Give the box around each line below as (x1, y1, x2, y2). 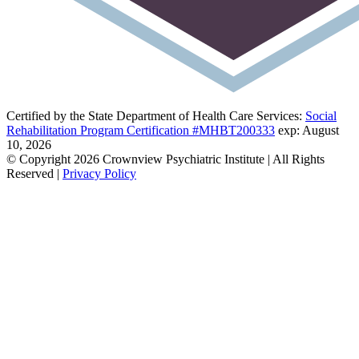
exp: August (275, 123, 339, 137)
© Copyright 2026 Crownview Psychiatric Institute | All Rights (6, 151, 325, 166)
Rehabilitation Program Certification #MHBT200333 (6, 123, 275, 137)
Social (305, 108, 337, 123)
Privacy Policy (63, 166, 136, 180)
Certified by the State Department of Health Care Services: (6, 108, 305, 123)
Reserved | (6, 166, 63, 180)
